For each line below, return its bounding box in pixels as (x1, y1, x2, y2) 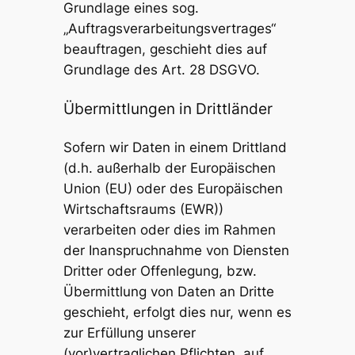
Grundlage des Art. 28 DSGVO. (63, 62, 260, 78)
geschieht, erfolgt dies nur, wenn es (63, 303, 292, 320)
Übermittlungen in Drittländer (63, 99, 273, 117)
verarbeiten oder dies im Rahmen (63, 221, 276, 238)
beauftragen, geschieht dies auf (63, 41, 267, 58)
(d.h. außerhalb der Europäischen (63, 159, 276, 176)
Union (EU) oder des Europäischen (63, 180, 283, 197)
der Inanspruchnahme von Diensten (63, 242, 289, 258)
